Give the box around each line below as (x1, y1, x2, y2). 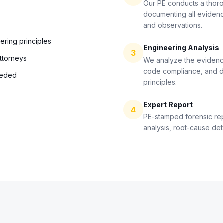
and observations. (143, 21, 202, 29)
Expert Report (143, 100, 193, 109)
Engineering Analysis (143, 43, 219, 52)
